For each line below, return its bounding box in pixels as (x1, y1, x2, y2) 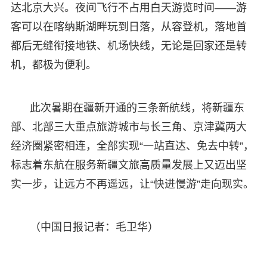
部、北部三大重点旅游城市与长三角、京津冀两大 (10, 120, 247, 133)
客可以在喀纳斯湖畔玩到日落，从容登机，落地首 (10, 20, 247, 33)
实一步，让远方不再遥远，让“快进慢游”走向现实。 (10, 178, 254, 190)
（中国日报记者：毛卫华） (29, 221, 159, 233)
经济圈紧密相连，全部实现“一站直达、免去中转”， (10, 139, 254, 152)
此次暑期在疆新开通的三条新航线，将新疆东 (29, 101, 244, 114)
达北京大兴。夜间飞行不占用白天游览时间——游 (10, 1, 247, 14)
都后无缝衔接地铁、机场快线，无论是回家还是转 (10, 39, 247, 52)
